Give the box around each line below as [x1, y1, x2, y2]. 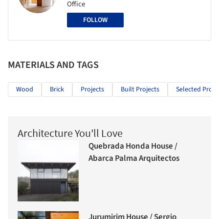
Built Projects [121, 85, 159, 95]
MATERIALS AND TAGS [8, 58, 99, 72]
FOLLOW [83, 15, 108, 25]
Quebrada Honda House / [88, 140, 177, 152]
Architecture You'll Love [18, 126, 123, 140]
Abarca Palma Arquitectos [88, 152, 179, 164]
